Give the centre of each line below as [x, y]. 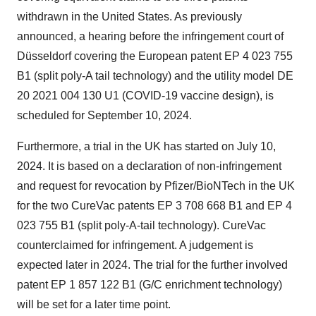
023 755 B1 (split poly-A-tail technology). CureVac [141, 225]
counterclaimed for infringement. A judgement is [135, 245]
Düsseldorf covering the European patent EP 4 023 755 [155, 56]
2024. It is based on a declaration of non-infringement [149, 166]
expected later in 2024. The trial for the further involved [152, 265]
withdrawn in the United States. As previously [129, 17]
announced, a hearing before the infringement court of [150, 36]
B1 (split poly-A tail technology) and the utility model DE [155, 76]
